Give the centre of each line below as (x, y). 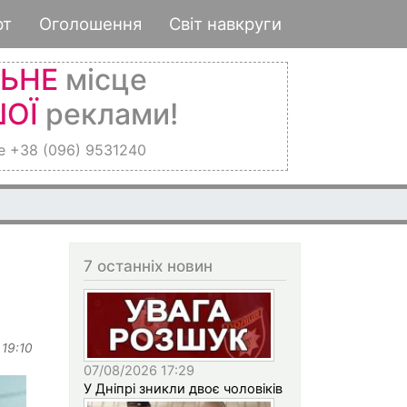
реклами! (108, 114)
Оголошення (90, 24)
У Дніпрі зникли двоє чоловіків (183, 388)
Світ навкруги (225, 24)
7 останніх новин (148, 266)
